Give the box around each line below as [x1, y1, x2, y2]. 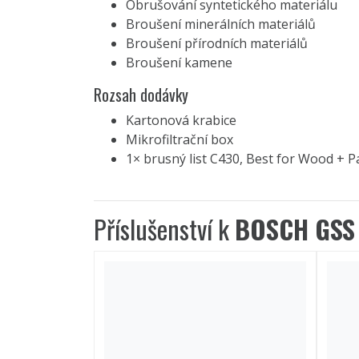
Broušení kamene [126, 53, 232, 71]
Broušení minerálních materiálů [126, 14, 316, 33]
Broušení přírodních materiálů [126, 34, 308, 52]
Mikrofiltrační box [126, 130, 233, 148]
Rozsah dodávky [94, 82, 188, 107]
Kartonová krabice [126, 111, 236, 129]
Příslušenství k [94, 209, 235, 248]
